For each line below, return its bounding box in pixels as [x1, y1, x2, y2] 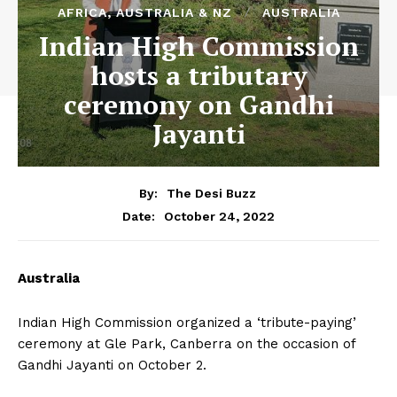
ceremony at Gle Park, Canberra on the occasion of [18, 335, 355, 352]
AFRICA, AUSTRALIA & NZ [57, 5, 232, 19]
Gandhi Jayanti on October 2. [18, 356, 206, 373]
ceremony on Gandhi [63, 87, 334, 122]
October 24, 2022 [164, 208, 275, 223]
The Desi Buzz [166, 185, 256, 200]
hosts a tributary [90, 58, 307, 93]
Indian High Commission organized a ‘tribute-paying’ [18, 314, 356, 331]
